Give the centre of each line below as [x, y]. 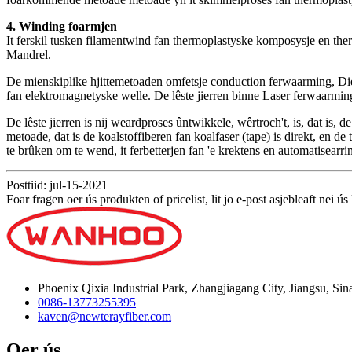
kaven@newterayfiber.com [104, 317]
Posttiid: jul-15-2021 [57, 185]
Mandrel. [29, 55]
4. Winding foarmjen [62, 27]
